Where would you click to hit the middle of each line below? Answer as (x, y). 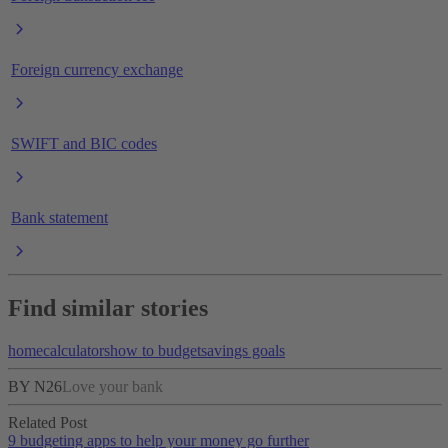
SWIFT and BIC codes (84, 143)
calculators (76, 351)
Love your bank (112, 387)
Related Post (47, 423)
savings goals (243, 351)
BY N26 (35, 387)
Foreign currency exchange (97, 69)
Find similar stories (108, 308)
